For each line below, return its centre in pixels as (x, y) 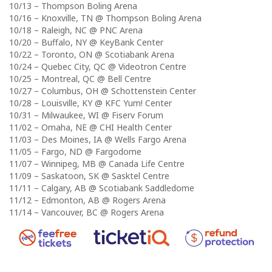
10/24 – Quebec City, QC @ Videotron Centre (98, 66)
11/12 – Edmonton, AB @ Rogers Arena (87, 200)
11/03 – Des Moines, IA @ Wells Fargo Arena (98, 139)
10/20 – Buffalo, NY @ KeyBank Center (86, 42)
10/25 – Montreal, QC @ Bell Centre (80, 78)
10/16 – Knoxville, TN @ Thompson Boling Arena (105, 18)
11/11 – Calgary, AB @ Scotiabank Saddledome (102, 188)
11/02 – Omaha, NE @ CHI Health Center (90, 127)
